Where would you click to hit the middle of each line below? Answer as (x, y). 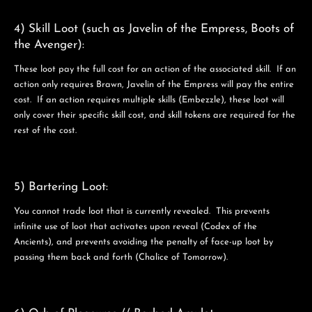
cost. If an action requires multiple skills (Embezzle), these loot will (149, 100)
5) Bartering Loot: (61, 187)
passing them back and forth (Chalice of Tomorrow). (121, 257)
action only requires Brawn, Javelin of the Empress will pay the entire (154, 85)
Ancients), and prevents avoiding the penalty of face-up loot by (143, 242)
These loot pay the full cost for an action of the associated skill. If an (155, 69)
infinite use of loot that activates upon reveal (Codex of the (135, 226)
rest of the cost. (45, 131)
